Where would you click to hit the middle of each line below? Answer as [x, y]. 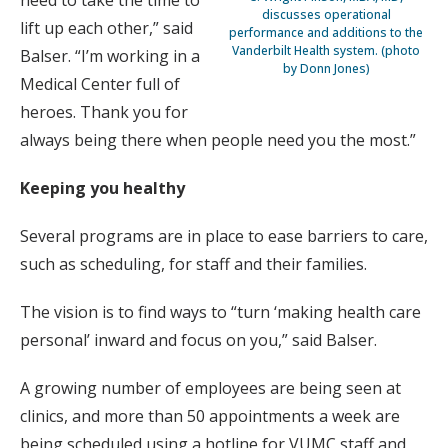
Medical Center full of [100, 83]
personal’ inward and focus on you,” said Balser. [198, 339]
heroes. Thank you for [104, 111]
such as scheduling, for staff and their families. [193, 263]
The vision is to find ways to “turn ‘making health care [220, 311]
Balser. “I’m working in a [110, 55]
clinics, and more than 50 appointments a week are [210, 415]
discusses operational [326, 14]
